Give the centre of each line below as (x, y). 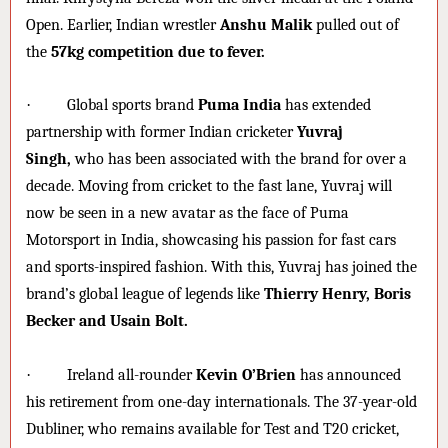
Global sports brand (132, 105)
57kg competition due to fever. (158, 51)
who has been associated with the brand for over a (239, 159)
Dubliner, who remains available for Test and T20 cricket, (212, 428)
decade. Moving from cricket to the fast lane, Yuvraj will (209, 186)
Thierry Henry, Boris (335, 294)
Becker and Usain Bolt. (107, 321)
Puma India (239, 105)
